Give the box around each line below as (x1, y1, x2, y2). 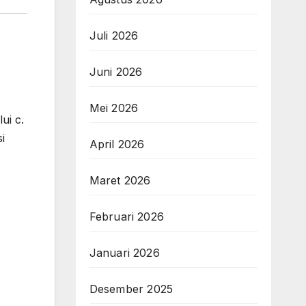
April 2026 (89, 137, 145, 151)
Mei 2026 (89, 101, 139, 115)
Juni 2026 (89, 65, 143, 79)
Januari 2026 (89, 246, 160, 260)
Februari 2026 (89, 210, 165, 223)
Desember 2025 (89, 282, 173, 296)
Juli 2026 (89, 29, 139, 42)
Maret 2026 (89, 173, 151, 187)
